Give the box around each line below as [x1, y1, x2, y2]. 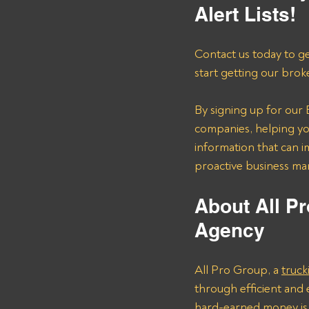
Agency [195, 219, 270, 241]
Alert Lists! [195, 3, 296, 26]
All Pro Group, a [195, 262, 281, 278]
